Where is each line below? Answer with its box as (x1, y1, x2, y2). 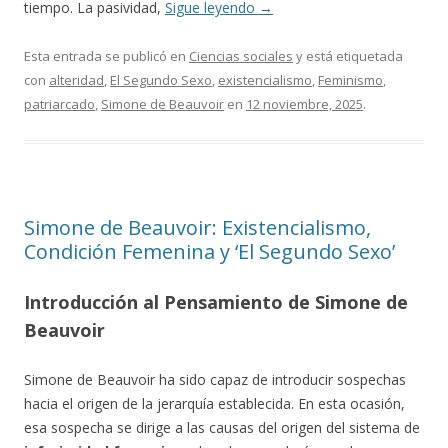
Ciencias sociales (189, 47, 293, 65)
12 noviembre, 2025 (246, 95, 363, 113)
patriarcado (24, 95, 95, 113)
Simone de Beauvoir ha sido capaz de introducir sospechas (24, 370, 406, 389)
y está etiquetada (293, 47, 403, 65)
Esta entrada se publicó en (24, 47, 189, 65)
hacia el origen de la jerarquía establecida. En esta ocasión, (24, 394, 405, 413)
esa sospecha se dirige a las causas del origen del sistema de (24, 418, 420, 437)
